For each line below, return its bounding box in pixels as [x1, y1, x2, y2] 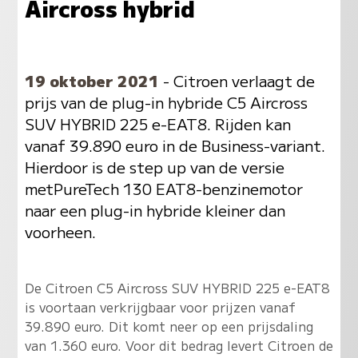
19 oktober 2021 [24, 70, 159, 92]
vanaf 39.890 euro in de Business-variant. [24, 134, 325, 157]
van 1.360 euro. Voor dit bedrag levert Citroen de [24, 335, 333, 355]
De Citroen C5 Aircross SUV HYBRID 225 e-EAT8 [24, 277, 330, 297]
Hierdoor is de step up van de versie [24, 156, 284, 178]
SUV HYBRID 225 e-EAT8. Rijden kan [24, 113, 291, 135]
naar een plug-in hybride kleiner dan [24, 199, 285, 221]
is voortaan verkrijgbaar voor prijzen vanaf [24, 296, 296, 316]
